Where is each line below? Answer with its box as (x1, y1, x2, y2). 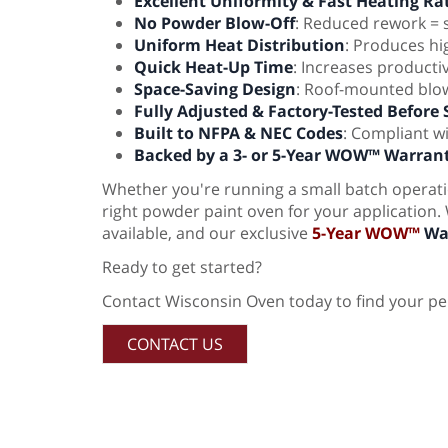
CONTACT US (127, 333, 223, 356)
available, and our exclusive (102, 222, 312, 245)
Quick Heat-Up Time (134, 56, 293, 79)
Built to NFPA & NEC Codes (134, 122, 343, 145)
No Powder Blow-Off (134, 12, 295, 35)
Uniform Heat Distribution (134, 34, 345, 57)
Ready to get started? (102, 256, 262, 279)
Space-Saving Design (134, 78, 296, 101)
